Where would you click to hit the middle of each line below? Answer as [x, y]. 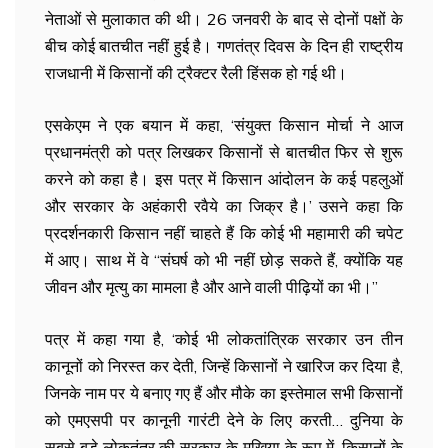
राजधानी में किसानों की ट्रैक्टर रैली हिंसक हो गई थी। [196, 73]
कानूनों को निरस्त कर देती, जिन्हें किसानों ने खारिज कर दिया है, [224, 366]
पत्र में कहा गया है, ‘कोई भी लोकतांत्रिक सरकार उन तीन [224, 339]
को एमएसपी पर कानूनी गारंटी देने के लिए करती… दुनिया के [224, 420]
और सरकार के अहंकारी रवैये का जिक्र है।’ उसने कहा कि [224, 206]
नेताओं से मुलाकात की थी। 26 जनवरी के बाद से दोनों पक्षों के [224, 19]
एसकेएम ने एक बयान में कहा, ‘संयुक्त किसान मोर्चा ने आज [224, 125]
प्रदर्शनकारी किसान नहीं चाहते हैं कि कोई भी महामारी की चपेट [224, 233]
